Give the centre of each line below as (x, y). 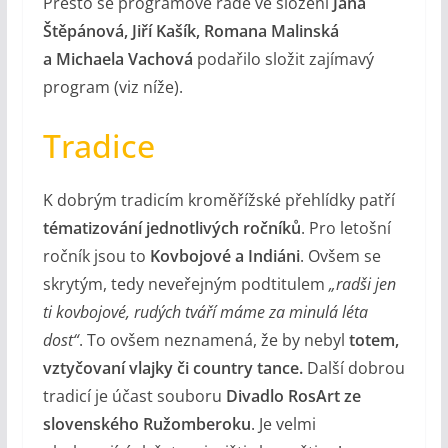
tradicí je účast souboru (134, 396)
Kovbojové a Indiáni (224, 256)
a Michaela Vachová (117, 59)
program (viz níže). (112, 87)
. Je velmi (283, 424)
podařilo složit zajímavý (283, 59)
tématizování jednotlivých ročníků (171, 228)
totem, (373, 340)
